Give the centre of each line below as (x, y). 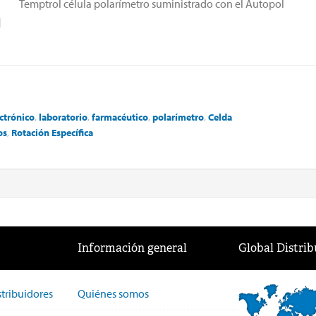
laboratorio (63, 117)
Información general (132, 248)
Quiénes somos (113, 293)
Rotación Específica (52, 132)
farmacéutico (120, 117)
